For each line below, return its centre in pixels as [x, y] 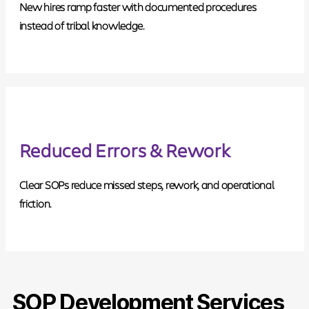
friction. [35, 203]
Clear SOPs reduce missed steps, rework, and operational [147, 184]
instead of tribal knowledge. [81, 25]
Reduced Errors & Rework [125, 149]
